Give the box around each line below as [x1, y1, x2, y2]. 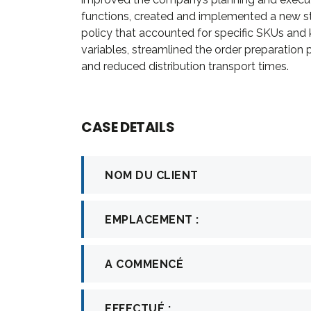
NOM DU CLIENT [105, 169, 199, 183]
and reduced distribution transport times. [81, 60, 289, 74]
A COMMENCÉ [105, 258, 183, 271]
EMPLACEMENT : [105, 213, 199, 227]
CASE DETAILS [81, 117, 175, 137]
